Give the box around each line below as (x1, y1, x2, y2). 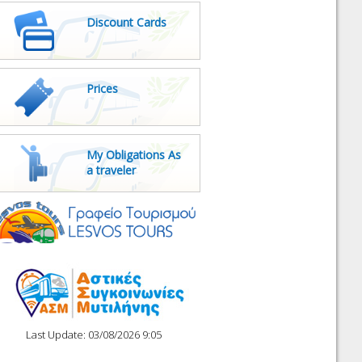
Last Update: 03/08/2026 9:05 (26, 327, 162, 343)
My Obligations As (86, 147, 181, 162)
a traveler (86, 162, 136, 178)
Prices (86, 81, 118, 96)
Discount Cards (86, 15, 166, 30)
